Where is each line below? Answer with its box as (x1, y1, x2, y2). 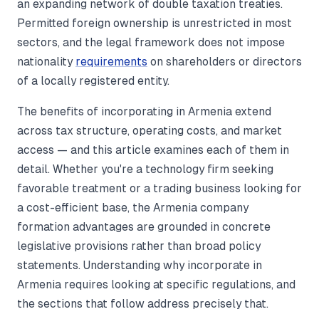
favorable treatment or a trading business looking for (17, 182, 302, 194)
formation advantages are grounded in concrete (17, 221, 271, 233)
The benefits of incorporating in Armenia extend (17, 105, 271, 117)
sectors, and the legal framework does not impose (17, 36, 285, 48)
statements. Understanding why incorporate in (17, 259, 262, 271)
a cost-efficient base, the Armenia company (17, 202, 249, 214)
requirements (75, 56, 147, 68)
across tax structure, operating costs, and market (17, 125, 282, 137)
